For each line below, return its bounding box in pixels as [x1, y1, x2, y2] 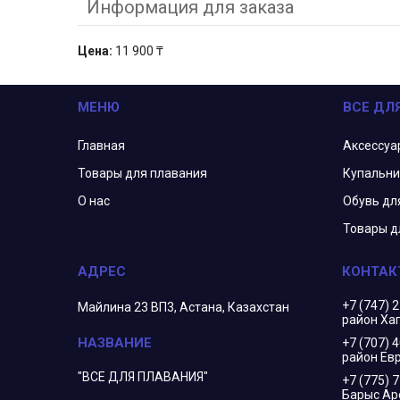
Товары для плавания [78, 166, 208, 181]
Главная [78, 138, 126, 154]
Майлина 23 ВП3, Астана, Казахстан [78, 300, 290, 315]
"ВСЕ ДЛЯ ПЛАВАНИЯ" [78, 370, 209, 385]
